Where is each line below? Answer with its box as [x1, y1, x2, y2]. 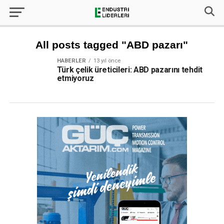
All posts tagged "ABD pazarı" [35, 39, 188, 50]
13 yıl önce [93, 57, 120, 64]
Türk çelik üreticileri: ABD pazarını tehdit [56, 65, 202, 74]
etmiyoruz [56, 73, 94, 83]
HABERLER [56, 57, 86, 64]
